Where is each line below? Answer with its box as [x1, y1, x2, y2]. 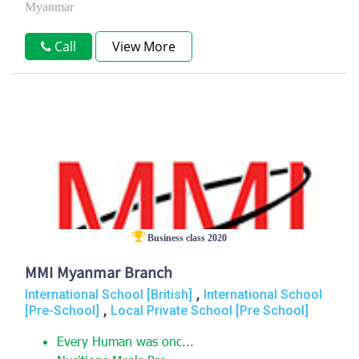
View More [112, 38, 175, 55]
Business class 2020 [145, 232, 227, 244]
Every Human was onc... [57, 333, 194, 353]
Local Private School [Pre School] [111, 303, 309, 318]
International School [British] [25, 287, 192, 302]
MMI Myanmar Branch [25, 260, 172, 288]
